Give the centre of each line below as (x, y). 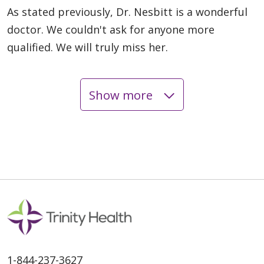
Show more (122, 95)
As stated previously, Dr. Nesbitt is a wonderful (127, 12)
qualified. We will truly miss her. (88, 47)
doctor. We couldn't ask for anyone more (111, 30)
